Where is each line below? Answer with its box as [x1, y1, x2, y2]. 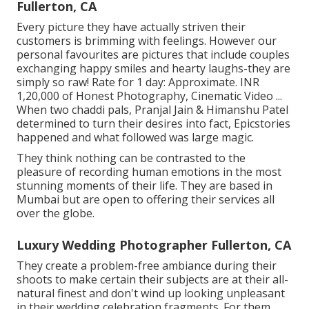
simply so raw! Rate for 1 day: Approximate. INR [17, 74, 259, 90]
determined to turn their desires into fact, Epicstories [17, 115, 290, 131]
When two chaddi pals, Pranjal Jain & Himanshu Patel [17, 101, 288, 117]
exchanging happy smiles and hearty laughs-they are [17, 60, 290, 76]
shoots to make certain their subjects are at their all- [17, 271, 288, 287]
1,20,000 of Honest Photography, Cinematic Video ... [17, 88, 282, 103]
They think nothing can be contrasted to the [17, 150, 246, 166]
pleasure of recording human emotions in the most [17, 163, 281, 179]
